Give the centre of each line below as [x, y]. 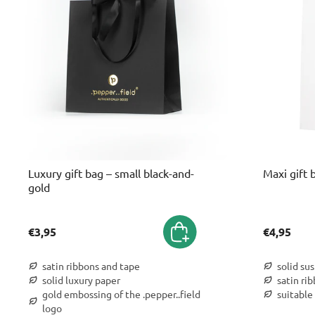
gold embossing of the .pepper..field [121, 294]
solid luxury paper [81, 279]
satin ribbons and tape [91, 265]
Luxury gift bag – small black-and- [111, 173]
